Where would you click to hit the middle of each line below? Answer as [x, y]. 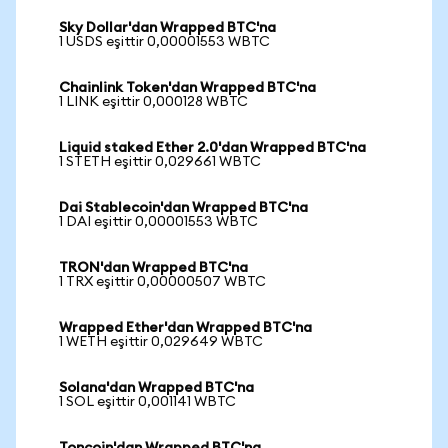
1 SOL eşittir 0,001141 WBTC [147, 402]
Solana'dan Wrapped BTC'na [156, 388]
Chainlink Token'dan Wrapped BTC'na [187, 88]
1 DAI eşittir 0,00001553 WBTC [158, 222]
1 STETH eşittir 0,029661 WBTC [160, 162]
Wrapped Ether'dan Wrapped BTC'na [185, 328]
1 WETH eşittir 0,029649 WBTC [161, 342]
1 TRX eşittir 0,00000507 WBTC [162, 282]
